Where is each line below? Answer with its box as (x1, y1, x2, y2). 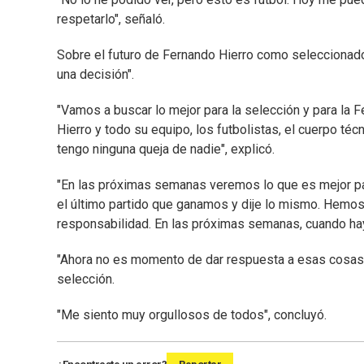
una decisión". (57, 67, 134, 83)
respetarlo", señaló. (57, 11, 165, 28)
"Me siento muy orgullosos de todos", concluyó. (57, 307, 327, 323)
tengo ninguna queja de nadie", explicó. (57, 141, 275, 158)
